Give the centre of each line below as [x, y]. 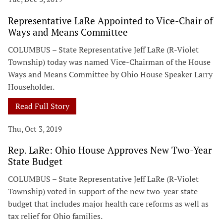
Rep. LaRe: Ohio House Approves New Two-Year [110, 150]
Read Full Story [42, 106]
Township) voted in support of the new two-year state [103, 191]
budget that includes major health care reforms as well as [108, 203]
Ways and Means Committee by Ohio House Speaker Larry [110, 74]
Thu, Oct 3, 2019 [35, 129]
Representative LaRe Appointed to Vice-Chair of [111, 20]
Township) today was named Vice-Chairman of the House [109, 62]
